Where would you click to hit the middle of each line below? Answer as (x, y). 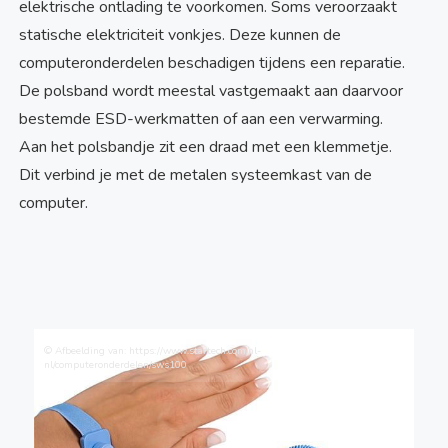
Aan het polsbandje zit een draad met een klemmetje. (206, 147)
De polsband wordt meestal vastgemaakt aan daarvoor (211, 91)
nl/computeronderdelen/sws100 (116, 365)
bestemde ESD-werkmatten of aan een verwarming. (201, 119)
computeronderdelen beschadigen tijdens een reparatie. (212, 63)
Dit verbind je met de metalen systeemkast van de (196, 175)
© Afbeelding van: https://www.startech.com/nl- (153, 351)
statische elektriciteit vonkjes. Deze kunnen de (180, 35)
